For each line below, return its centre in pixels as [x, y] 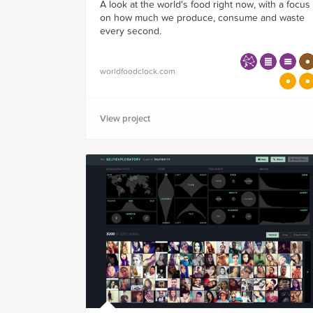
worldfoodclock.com [138, 72]
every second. [131, 31]
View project [125, 119]
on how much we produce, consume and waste [202, 18]
